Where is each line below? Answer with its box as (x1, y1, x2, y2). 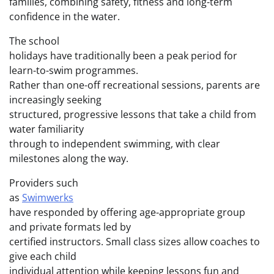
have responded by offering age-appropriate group (9, 205, 245, 219)
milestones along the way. (9, 151, 128, 165)
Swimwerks (22, 190, 73, 204)
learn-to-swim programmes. (9, 63, 138, 77)
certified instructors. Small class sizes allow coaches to (9, 234, 260, 248)
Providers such (9, 176, 78, 190)
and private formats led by (9, 220, 131, 234)
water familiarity (9, 122, 84, 136)
